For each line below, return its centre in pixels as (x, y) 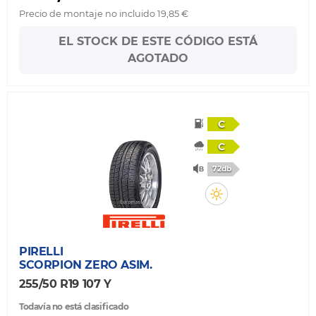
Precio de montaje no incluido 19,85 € (104, 13)
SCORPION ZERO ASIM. (86, 265)
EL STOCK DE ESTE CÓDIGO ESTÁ (158, 41)
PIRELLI (41, 252)
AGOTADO (158, 58)
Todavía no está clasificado (74, 307)
